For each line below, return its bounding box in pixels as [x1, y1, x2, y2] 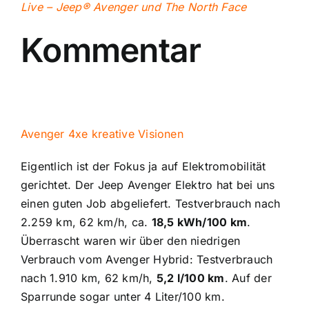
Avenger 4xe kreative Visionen [20, 126, 183, 141]
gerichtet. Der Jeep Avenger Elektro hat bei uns [20, 177, 275, 192]
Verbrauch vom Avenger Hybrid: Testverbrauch [20, 252, 273, 266]
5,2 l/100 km [156, 270, 225, 285]
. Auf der [224, 270, 272, 285]
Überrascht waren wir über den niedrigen [20, 233, 241, 248]
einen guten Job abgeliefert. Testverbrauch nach [20, 196, 281, 210]
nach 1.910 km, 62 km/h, [20, 270, 157, 285]
